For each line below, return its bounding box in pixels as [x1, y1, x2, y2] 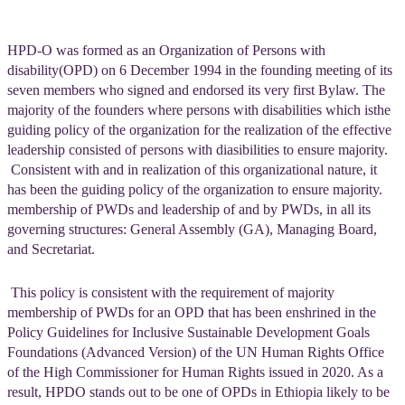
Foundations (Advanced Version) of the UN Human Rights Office [7, 344, 384, 360]
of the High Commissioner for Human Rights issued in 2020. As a [7, 363, 383, 380]
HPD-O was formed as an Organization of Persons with [7, 42, 325, 58]
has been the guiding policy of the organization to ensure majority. [7, 182, 382, 197]
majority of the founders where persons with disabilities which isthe [7, 102, 391, 118]
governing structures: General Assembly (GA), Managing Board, [7, 221, 377, 237]
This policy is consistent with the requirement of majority [7, 284, 334, 300]
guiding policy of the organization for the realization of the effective [7, 122, 391, 137]
